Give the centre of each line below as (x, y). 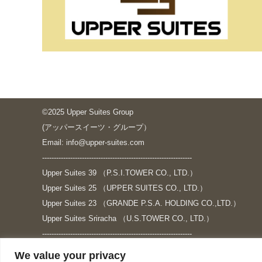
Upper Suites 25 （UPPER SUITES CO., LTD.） (125, 188)
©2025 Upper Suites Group (88, 112)
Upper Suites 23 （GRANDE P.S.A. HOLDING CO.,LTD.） (141, 203)
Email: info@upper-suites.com (93, 142)
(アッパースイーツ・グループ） (96, 127)
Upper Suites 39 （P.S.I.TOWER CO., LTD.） (120, 173)
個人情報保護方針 (73, 249)
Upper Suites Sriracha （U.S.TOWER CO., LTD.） (128, 218)
